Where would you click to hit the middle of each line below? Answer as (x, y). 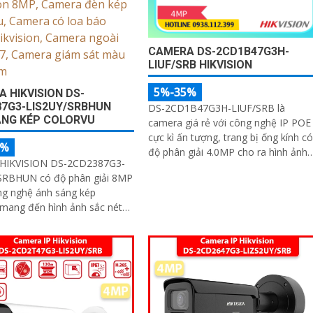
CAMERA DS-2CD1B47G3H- (218, 51)
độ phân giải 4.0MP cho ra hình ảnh (227, 152)
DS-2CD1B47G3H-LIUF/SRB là (216, 108)
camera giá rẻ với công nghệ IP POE (229, 122)
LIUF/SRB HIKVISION (200, 64)
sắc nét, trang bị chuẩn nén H (214, 166)
